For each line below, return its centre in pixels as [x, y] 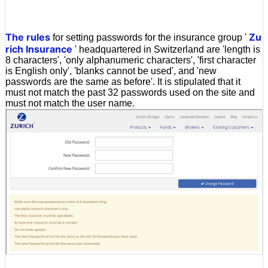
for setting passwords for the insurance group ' [150, 38]
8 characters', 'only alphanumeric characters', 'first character [131, 60]
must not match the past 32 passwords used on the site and [130, 93]
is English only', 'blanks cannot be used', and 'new [111, 71]
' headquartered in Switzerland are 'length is [166, 50]
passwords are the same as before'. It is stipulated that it [123, 82]
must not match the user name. [70, 103]
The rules [28, 37]
